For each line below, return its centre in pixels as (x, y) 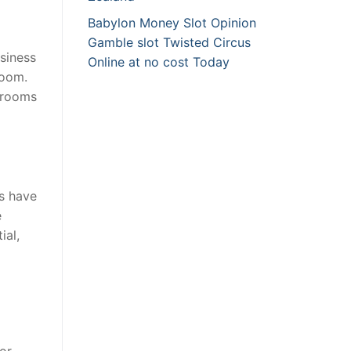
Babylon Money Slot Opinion (172, 23)
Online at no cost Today (159, 62)
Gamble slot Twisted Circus (169, 43)
